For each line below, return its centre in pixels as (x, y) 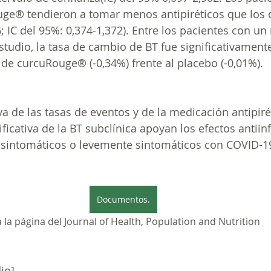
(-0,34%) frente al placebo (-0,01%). (175, 63)
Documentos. (123, 200)
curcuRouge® (52, 63)
